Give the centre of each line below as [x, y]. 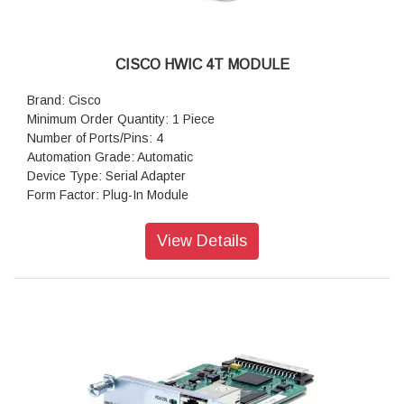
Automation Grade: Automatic [110, 157]
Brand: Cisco [64, 101]
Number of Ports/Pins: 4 [95, 138]
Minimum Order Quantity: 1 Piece [121, 119]
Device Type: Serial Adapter [106, 176]
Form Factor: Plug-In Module [108, 195]
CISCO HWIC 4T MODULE [202, 65]
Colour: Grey [64, 214]
